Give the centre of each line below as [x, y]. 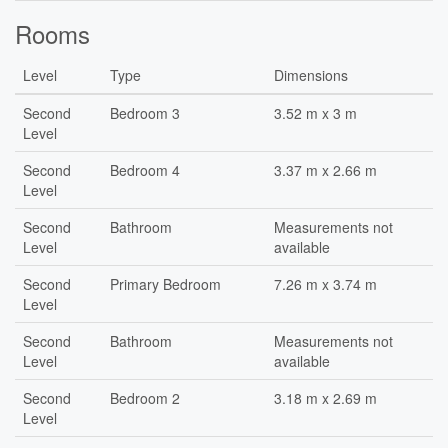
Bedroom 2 [145, 398]
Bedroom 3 [145, 113]
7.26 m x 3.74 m [325, 284]
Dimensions [311, 75]
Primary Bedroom [165, 284]
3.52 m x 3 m [315, 113]
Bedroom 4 [145, 170]
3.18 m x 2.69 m [325, 398]
